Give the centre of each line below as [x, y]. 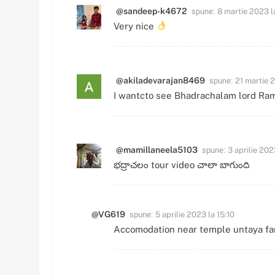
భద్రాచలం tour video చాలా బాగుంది [182, 165]
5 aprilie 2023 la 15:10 [195, 214]
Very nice [135, 26]
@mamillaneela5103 [157, 149]
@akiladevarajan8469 [161, 80]
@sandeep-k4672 [152, 11]
